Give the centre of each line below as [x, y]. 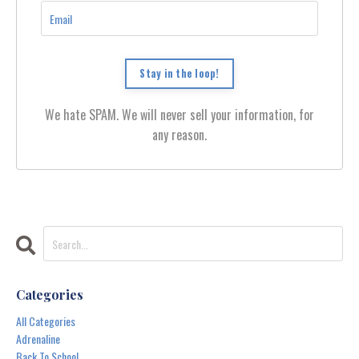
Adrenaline [38, 339]
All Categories [46, 321]
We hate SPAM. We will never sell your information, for [179, 115]
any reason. [179, 135]
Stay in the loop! [179, 74]
